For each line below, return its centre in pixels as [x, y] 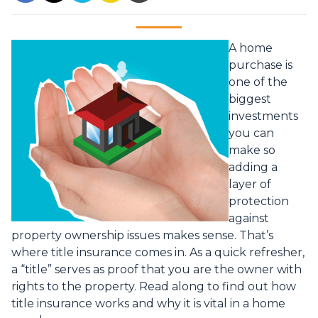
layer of [250, 185]
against [249, 219]
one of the [258, 82]
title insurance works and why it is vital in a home [148, 304]
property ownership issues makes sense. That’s [142, 236]
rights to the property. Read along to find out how [154, 287]
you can [251, 133]
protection [259, 202]
